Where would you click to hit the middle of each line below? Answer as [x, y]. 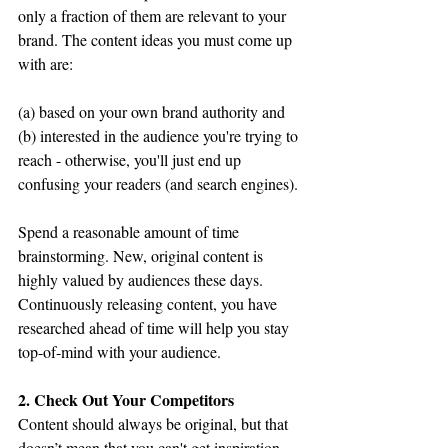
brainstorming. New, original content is [142, 255]
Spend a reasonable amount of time [130, 231]
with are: [45, 63]
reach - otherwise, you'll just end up [131, 159]
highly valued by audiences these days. [142, 279]
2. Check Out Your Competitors [128, 399]
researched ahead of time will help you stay [155, 327]
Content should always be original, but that [155, 423]
